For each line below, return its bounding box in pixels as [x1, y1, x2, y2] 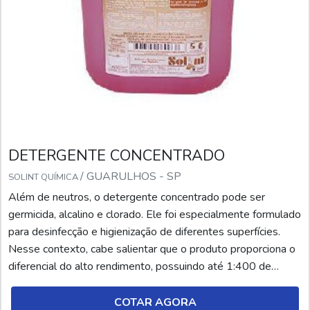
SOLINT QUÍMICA [8, 171, 80, 184]
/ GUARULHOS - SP [80, 169, 181, 185]
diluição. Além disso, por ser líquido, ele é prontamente [8, 276, 270, 292]
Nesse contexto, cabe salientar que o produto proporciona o [8, 241, 295, 257]
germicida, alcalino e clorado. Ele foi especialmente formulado [8, 207, 301, 223]
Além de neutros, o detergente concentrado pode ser [8, 190, 265, 206]
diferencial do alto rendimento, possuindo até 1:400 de [8, 259, 271, 275]
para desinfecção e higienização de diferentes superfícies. [8, 224, 280, 240]
